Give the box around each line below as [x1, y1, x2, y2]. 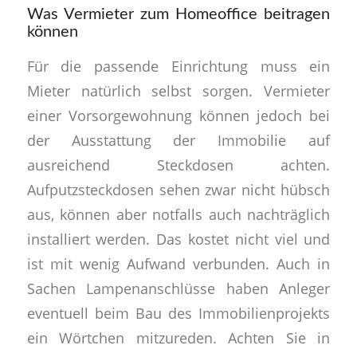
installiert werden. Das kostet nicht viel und [26, 228, 331, 249]
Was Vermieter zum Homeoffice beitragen [26, 6, 331, 23]
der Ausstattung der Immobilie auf [26, 129, 331, 150]
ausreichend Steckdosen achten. [26, 154, 331, 175]
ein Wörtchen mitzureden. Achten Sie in [26, 327, 331, 347]
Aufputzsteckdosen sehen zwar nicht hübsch [26, 178, 331, 199]
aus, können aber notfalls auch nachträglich [26, 203, 331, 224]
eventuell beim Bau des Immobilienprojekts [26, 302, 331, 323]
